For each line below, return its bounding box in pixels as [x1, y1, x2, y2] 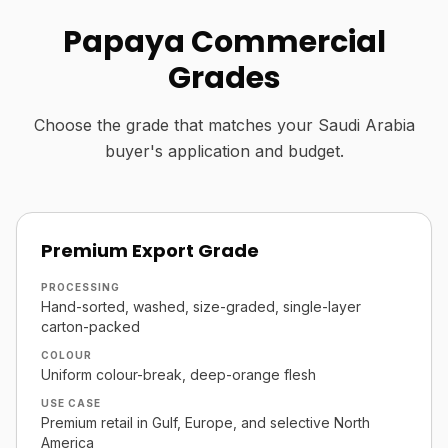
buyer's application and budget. [104, 141, 344, 161]
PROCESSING [41, 281, 120, 293]
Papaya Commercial [62, 21, 386, 63]
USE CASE [41, 397, 101, 409]
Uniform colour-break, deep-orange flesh [41, 366, 316, 383]
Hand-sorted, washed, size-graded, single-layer [41, 298, 361, 315]
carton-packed [41, 318, 140, 335]
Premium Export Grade [41, 238, 259, 263]
